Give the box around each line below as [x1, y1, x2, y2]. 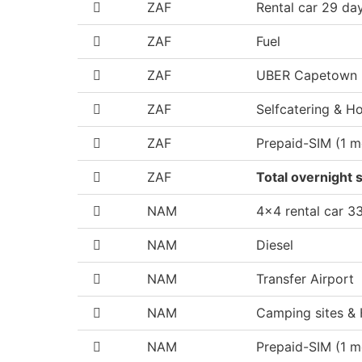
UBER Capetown [256, 66, 357, 83]
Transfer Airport [256, 270, 354, 287]
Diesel [256, 236, 293, 253]
